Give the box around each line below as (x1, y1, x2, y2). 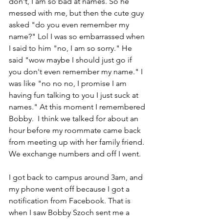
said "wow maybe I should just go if (9, 55, 134, 65)
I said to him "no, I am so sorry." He (9, 43, 134, 53)
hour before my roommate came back (9, 125, 143, 135)
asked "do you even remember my (9, 20, 131, 29)
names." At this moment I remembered (9, 102, 147, 111)
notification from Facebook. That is (9, 196, 132, 205)
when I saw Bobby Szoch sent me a (9, 207, 131, 217)
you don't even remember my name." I (9, 66, 145, 76)
